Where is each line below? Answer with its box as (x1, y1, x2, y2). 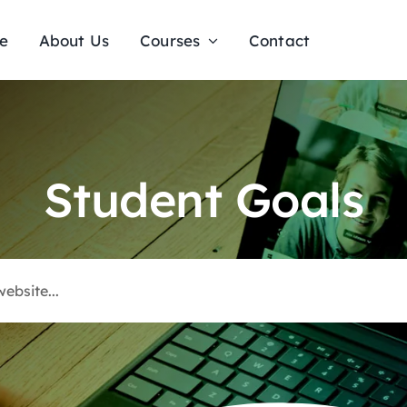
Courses (140, 30, 201, 50)
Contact (248, 30, 311, 50)
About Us (38, 30, 110, 50)
